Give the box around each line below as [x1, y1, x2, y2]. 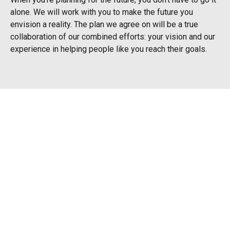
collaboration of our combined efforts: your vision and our [10, 32, 215, 42]
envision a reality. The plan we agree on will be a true [10, 20, 198, 29]
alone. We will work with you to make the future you [10, 7, 193, 17]
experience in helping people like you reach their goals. [10, 44, 207, 54]
